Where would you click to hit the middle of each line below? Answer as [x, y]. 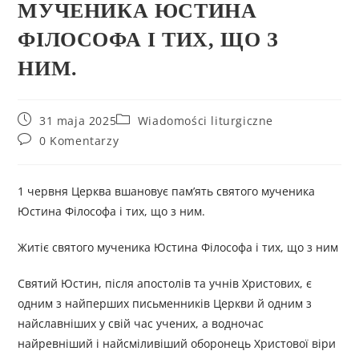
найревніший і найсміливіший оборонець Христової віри [177, 344]
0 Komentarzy [79, 141]
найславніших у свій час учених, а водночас [141, 324]
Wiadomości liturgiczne [206, 121]
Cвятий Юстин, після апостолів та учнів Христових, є [165, 284]
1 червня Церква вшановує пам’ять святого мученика [167, 192]
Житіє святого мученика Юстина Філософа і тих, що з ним [178, 248]
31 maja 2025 [78, 121]
